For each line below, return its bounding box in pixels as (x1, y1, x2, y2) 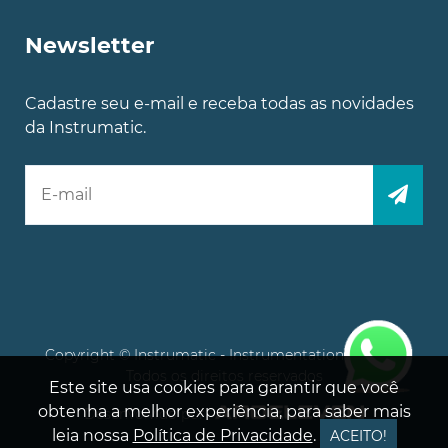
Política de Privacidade (132, 426, 313, 445)
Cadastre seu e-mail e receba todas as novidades (25, 93, 414, 113)
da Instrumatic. (25, 117, 146, 137)
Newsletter (25, 31, 154, 59)
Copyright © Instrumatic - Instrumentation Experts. (45, 345, 403, 364)
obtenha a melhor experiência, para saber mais (37, 402, 411, 421)
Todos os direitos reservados (125, 366, 323, 385)
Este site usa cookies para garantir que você (49, 378, 399, 397)
